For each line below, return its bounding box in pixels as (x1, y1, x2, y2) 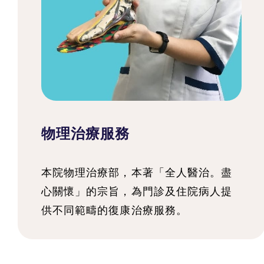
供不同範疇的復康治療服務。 (41, 203, 187, 217)
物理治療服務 (41, 124, 130, 142)
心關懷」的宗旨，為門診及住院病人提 (41, 184, 233, 198)
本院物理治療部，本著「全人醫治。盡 (41, 166, 233, 179)
